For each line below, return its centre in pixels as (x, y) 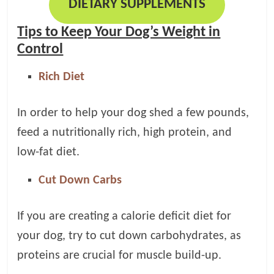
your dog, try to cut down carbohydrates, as (129, 236)
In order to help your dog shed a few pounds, (133, 113)
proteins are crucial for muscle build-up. (120, 255)
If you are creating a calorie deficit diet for (124, 216)
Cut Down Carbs (80, 180)
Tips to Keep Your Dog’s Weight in (119, 32)
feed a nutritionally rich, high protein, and (125, 132)
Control (40, 49)
